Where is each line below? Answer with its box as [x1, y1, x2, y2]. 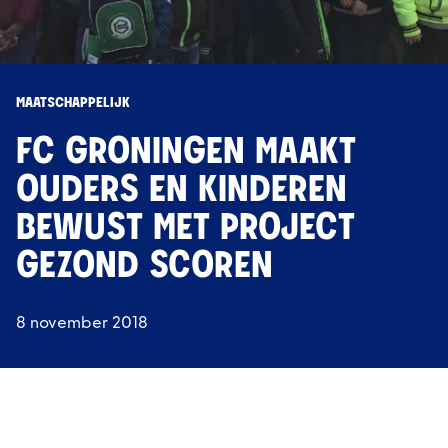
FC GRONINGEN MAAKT [16, 137, 356, 171]
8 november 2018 [16, 312, 148, 334]
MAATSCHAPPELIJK [16, 97, 130, 110]
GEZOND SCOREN [16, 251, 273, 285]
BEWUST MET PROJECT [16, 213, 355, 247]
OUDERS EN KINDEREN [16, 175, 347, 209]
